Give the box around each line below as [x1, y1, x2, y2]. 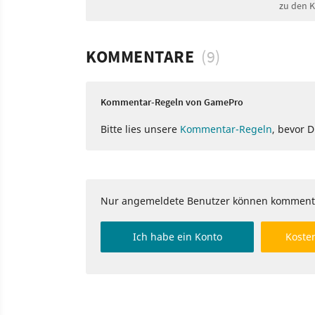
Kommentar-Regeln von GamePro [101, 96, 243, 109]
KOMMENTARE [86, 46, 194, 68]
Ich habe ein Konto [132, 230, 222, 244]
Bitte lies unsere [101, 122, 180, 136]
